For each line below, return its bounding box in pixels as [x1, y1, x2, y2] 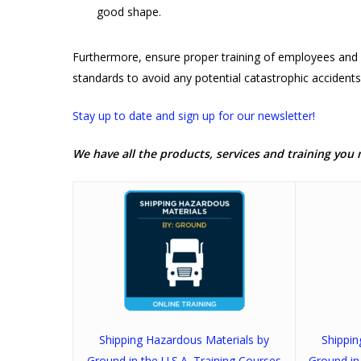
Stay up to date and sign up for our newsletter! [73, 107, 315, 123]
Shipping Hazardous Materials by [99, 331, 269, 347]
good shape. [97, 3, 161, 19]
